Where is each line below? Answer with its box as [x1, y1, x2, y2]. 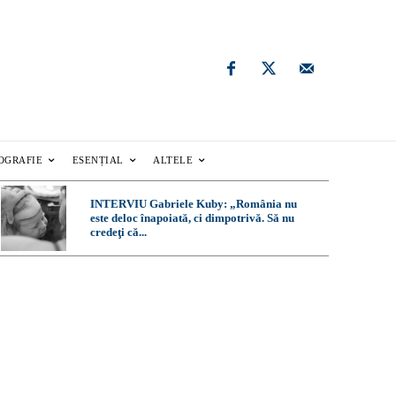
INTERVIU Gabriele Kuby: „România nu [89, 197, 297, 211]
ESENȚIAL [72, 155, 124, 166]
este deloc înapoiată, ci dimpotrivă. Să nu [89, 211, 294, 225]
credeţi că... [89, 225, 147, 240]
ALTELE [153, 155, 194, 166]
